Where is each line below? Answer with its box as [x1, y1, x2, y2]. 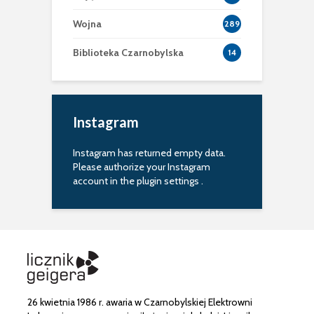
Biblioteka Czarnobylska [73, 46, 184, 60]
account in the [73, 175, 137, 188]
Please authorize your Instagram [73, 161, 210, 174]
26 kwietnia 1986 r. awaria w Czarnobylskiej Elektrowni [27, 296, 252, 309]
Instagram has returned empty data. [73, 146, 226, 160]
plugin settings [137, 175, 201, 188]
